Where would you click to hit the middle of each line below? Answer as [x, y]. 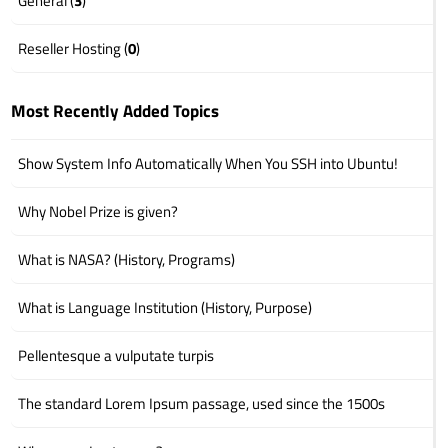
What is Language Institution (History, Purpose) [165, 307]
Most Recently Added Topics [115, 110]
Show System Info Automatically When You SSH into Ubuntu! [208, 163]
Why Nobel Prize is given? [98, 211]
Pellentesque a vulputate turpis [116, 355]
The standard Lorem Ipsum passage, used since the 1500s [202, 403]
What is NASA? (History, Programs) [127, 259]
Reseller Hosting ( [73, 48]
